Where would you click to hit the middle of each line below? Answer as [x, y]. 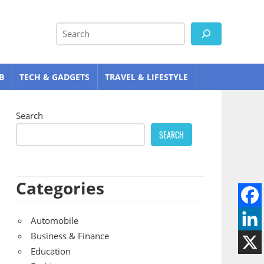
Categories [60, 188]
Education [51, 251]
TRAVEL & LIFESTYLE [147, 77]
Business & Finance [70, 236]
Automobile [55, 220]
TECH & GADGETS [55, 77]
